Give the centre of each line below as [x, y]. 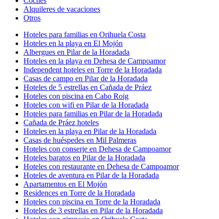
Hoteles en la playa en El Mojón [73, 43]
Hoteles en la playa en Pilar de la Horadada [90, 131]
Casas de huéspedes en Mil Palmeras [80, 140]
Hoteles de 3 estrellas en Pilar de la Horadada [93, 210]
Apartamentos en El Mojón [65, 184]
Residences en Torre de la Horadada [79, 193]
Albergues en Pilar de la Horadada [77, 52]
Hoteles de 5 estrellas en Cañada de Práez [88, 87]
